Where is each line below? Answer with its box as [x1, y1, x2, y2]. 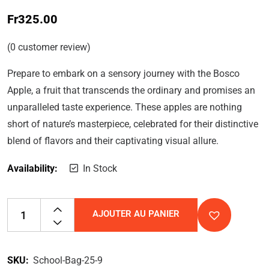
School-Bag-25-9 [33, 255, 103, 267]
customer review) [16, 41, 91, 53]
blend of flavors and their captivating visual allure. [7, 135, 219, 147]
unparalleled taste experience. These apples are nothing [7, 101, 242, 113]
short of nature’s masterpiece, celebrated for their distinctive [7, 118, 258, 130]
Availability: [7, 163, 58, 175]
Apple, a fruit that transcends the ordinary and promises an [7, 85, 255, 97]
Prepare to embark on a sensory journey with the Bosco [7, 68, 240, 80]
